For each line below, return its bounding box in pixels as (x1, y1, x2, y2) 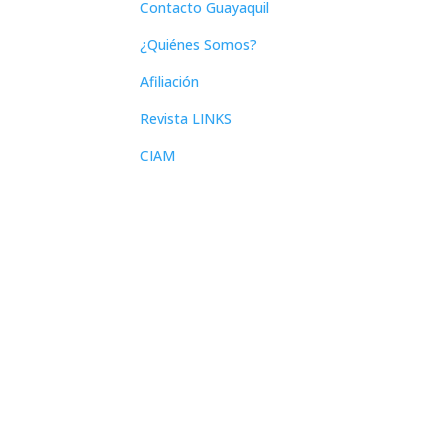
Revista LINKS (140, 109, 233, 129)
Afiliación (140, 72, 200, 92)
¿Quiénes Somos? (140, 35, 258, 55)
